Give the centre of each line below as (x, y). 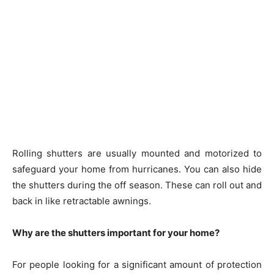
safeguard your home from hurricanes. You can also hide (137, 169)
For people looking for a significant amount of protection (137, 265)
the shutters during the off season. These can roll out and (137, 185)
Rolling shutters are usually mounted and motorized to (137, 153)
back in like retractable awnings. (82, 201)
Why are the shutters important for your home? (116, 233)
